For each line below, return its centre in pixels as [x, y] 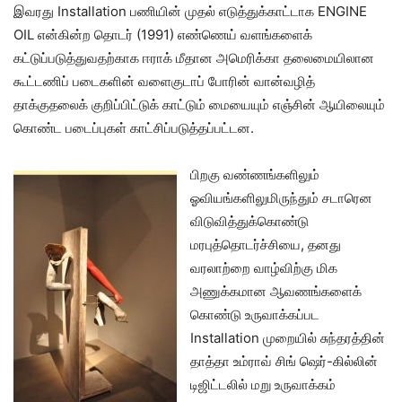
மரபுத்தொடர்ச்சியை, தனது [266, 245]
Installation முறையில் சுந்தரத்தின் [288, 338]
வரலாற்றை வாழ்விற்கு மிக [264, 268]
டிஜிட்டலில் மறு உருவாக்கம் [263, 385]
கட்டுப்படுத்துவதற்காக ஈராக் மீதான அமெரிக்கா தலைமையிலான [194, 58]
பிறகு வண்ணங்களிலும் [255, 175]
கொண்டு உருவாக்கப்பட [255, 315]
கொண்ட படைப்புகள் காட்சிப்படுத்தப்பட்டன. [134, 128]
